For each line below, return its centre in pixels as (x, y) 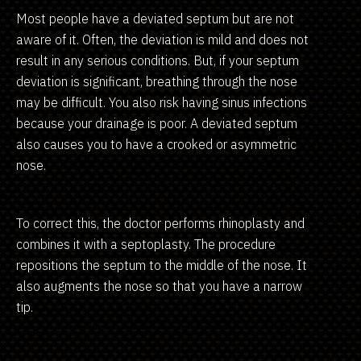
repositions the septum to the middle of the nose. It (162, 265)
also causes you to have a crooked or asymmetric (156, 144)
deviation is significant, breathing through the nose (157, 81)
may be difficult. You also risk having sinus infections (162, 102)
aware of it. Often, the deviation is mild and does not (162, 39)
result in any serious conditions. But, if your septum (158, 60)
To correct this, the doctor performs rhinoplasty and (160, 223)
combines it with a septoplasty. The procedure (146, 244)
